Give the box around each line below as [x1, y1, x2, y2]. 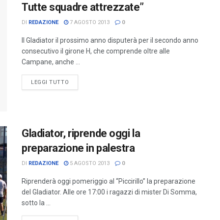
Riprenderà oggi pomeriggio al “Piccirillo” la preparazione [22, 177, 195, 185]
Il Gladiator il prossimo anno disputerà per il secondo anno [22, 36, 198, 44]
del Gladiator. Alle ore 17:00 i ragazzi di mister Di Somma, [22, 188, 197, 196]
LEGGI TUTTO [31, 79, 69, 85]
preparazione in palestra [22, 141, 135, 154]
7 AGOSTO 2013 [68, 19, 110, 26]
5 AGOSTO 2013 [68, 160, 110, 166]
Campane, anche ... [22, 57, 80, 66]
